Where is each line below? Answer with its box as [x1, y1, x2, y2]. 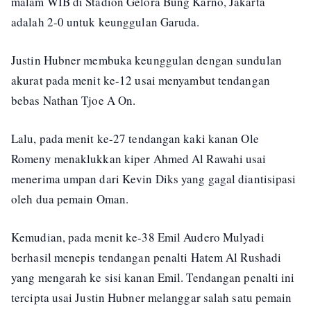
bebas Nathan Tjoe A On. [11, 92, 136, 108]
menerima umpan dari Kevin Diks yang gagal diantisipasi [11, 171, 296, 187]
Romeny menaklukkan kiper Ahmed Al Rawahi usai [11, 151, 267, 167]
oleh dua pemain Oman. [11, 191, 133, 207]
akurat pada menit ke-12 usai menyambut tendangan [11, 72, 270, 88]
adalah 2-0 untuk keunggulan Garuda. [11, 14, 200, 30]
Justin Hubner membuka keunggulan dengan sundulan [11, 52, 282, 68]
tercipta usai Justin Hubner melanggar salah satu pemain [11, 289, 292, 305]
